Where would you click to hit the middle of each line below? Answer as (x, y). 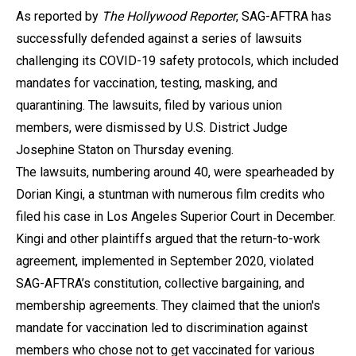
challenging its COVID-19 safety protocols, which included (177, 60)
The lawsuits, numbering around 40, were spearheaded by (175, 172)
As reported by (59, 16)
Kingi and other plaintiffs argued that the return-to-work (168, 238)
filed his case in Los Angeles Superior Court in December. (176, 216)
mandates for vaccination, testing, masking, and (147, 83)
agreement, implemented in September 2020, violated (165, 261)
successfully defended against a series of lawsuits (159, 38)
